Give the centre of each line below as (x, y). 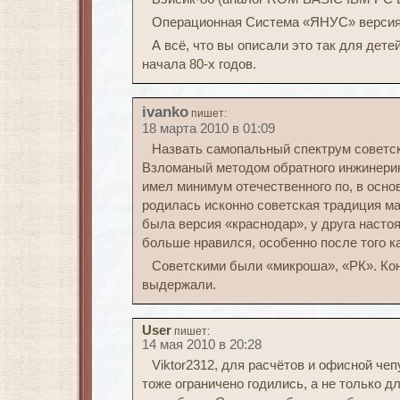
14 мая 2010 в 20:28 (202, 345)
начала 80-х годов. (199, 64)
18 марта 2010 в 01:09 (208, 129)
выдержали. (179, 285)
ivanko (165, 112)
